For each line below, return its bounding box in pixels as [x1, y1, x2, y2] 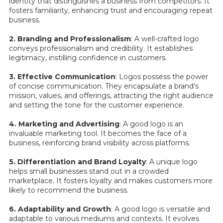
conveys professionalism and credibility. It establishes [9, 43, 193, 53]
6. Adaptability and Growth [9, 204, 111, 214]
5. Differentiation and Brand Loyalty [9, 157, 146, 166]
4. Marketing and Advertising [9, 119, 119, 128]
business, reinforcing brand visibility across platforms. [9, 138, 190, 147]
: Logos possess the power [115, 72, 208, 81]
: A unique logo [146, 157, 198, 166]
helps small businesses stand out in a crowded [9, 166, 169, 176]
